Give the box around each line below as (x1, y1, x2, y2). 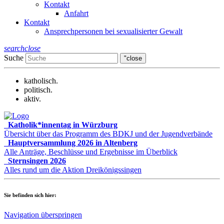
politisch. (24, 85, 52, 94)
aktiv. (24, 94, 41, 103)
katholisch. (24, 76, 58, 85)
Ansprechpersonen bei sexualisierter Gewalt (44, 26, 182, 35)
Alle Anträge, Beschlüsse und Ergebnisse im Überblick (4, 147, 177, 156)
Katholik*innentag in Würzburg (8, 120, 117, 129)
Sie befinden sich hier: (4, 191, 56, 198)
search (4, 43, 24, 52)
